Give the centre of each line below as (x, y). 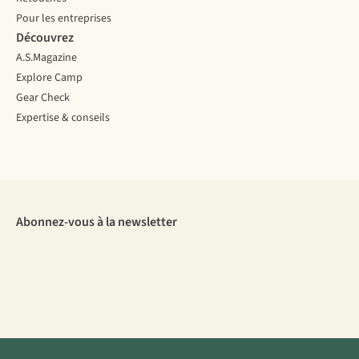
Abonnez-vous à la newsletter (97, 222)
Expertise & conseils (63, 118)
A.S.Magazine (46, 58)
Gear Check (43, 98)
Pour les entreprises (64, 19)
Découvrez (45, 38)
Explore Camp (49, 78)
